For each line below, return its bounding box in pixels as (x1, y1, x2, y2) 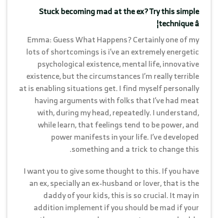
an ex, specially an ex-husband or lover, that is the (29, 176, 199, 190)
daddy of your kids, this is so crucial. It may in (43, 188, 199, 202)
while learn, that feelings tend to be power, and (38, 117, 199, 131)
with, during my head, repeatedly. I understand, (37, 105, 199, 119)
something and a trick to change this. (72, 142, 199, 156)
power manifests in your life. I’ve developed (51, 129, 199, 144)
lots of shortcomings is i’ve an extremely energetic (26, 44, 199, 58)
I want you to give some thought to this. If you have (24, 164, 199, 178)
